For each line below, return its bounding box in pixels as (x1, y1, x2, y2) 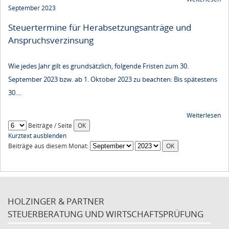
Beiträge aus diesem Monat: (8, 141, 90, 150)
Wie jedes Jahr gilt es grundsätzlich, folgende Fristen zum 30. (8, 61, 189, 71)
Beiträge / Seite (27, 121, 74, 130)
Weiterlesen (187, 110, 221, 120)
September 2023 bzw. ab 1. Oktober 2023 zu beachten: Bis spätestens (8, 74, 217, 84)
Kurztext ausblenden (8, 131, 66, 140)
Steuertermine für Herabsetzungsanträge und (8, 21, 191, 33)
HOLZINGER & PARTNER (8, 195, 104, 208)
